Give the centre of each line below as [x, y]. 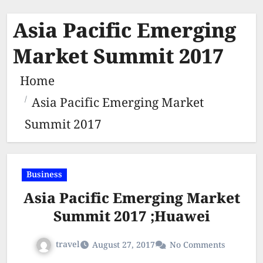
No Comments [197, 245]
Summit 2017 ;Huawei [131, 218]
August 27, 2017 [124, 245]
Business [44, 175]
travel [68, 245]
